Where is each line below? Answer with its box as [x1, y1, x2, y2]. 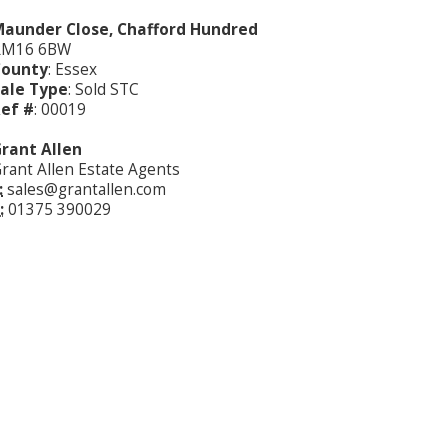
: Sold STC [68, 79, 139, 101]
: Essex [48, 59, 97, 81]
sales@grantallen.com [7, 179, 166, 201]
